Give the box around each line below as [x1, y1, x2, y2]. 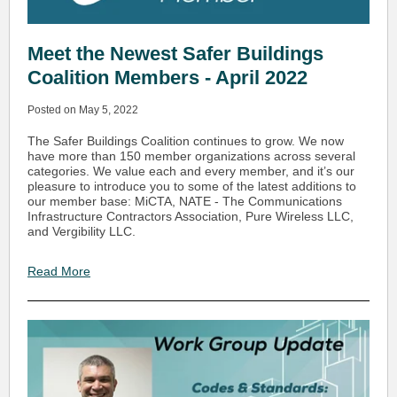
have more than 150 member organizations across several [27, 149, 355, 163]
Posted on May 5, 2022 [27, 104, 138, 116]
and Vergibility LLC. [27, 224, 136, 238]
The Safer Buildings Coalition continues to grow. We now [27, 134, 344, 148]
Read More [27, 264, 90, 278]
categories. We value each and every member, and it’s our [27, 164, 354, 178]
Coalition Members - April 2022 [27, 66, 307, 89]
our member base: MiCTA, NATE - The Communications [27, 194, 342, 208]
